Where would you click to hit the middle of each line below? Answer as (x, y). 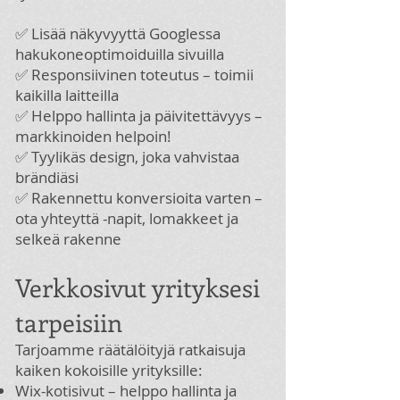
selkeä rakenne (68, 239)
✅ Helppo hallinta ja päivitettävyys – (139, 116)
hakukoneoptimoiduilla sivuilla (120, 54)
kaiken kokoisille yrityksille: (109, 370)
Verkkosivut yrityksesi (137, 287)
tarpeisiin (69, 322)
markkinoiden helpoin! (93, 136)
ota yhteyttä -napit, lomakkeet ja (127, 218)
